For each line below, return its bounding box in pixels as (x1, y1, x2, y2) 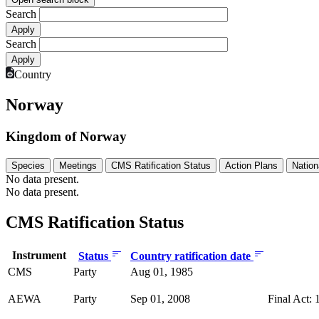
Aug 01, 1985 (130, 265, 193, 278)
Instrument (12, 249, 66, 261)
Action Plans (225, 159, 278, 171)
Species (11, 159, 45, 171)
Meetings (59, 159, 97, 171)
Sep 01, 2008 (130, 292, 190, 305)
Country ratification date (130, 249, 253, 262)
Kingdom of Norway (6, 128, 127, 144)
